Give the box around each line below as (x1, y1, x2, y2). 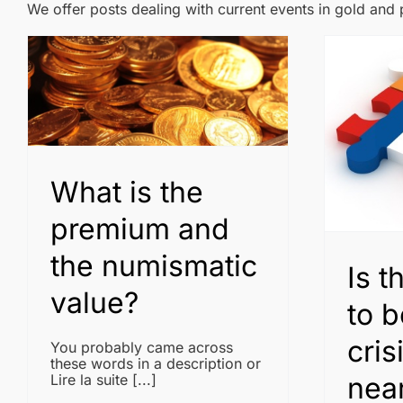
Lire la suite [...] (50, 371, 157, 390)
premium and (50, 211, 229, 247)
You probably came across (50, 338, 233, 357)
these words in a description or (50, 354, 261, 373)
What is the (50, 175, 203, 210)
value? (50, 285, 139, 321)
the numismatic (50, 248, 257, 284)
